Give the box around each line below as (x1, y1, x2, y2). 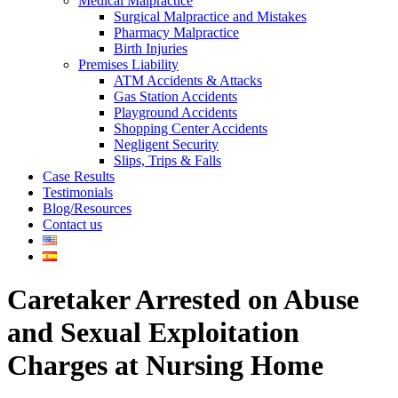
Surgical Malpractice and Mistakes (114, 9, 306, 24)
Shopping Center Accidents (114, 121, 267, 136)
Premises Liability (78, 57, 179, 72)
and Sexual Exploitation (7, 316, 299, 349)
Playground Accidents (114, 105, 237, 120)
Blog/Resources (43, 201, 131, 216)
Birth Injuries (114, 41, 187, 56)
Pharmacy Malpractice (114, 25, 239, 40)
